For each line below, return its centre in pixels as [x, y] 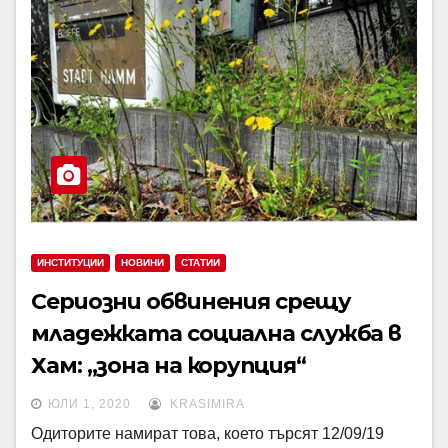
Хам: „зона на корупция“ [168, 365]
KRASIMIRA [205, 404]
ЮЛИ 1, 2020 [89, 404]
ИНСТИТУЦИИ [70, 262]
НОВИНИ [142, 262]
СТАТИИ [200, 262]
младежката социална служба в [216, 333]
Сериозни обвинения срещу [191, 301]
